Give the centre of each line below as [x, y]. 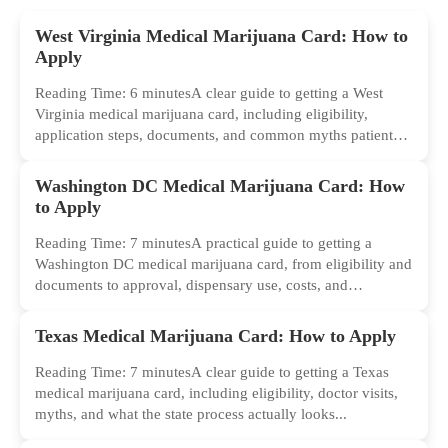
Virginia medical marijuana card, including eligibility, [201, 114]
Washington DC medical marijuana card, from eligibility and [223, 264]
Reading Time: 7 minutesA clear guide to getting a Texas [212, 372]
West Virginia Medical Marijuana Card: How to [221, 36]
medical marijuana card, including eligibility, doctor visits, [216, 393]
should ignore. [80, 156]
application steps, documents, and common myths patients [217, 135]
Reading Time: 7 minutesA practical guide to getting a [203, 243]
